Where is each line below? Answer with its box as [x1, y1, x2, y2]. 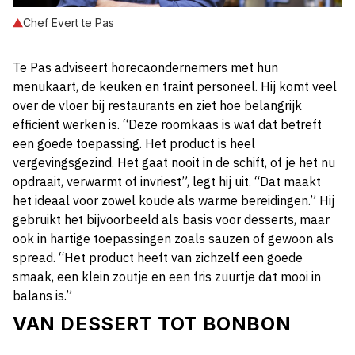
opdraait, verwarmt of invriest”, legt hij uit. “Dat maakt [13, 174, 321, 190]
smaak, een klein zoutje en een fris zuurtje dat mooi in [13, 269, 321, 285]
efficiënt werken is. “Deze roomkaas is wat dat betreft [13, 116, 322, 133]
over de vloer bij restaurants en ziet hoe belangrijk [13, 97, 302, 114]
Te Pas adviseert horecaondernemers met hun [13, 59, 278, 76]
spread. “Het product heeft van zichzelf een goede [13, 250, 303, 266]
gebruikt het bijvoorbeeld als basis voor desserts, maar [13, 212, 330, 228]
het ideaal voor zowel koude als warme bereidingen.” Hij [13, 193, 334, 209]
